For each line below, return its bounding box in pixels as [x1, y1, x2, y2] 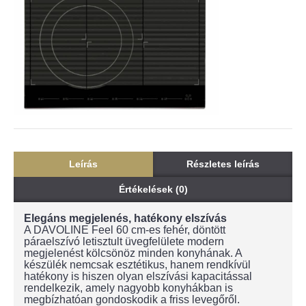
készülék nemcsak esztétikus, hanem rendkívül [24, 259, 251, 270]
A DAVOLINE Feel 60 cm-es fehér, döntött [24, 224, 225, 236]
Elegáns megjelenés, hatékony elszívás [24, 212, 227, 224]
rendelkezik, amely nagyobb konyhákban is [24, 282, 233, 294]
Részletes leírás [186, 158, 260, 169]
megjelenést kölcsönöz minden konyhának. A [24, 247, 242, 259]
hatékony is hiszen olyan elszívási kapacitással [24, 270, 252, 282]
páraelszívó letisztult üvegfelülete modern [24, 236, 224, 247]
